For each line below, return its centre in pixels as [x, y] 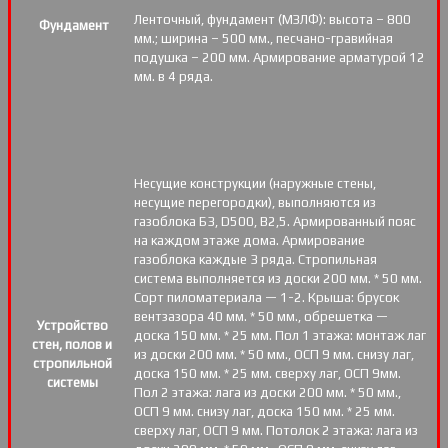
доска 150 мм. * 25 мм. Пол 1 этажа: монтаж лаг [280, 336]
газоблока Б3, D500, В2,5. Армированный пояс [275, 222]
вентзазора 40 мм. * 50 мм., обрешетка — [261, 317]
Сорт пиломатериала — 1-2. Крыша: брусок [266, 298]
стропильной [72, 364]
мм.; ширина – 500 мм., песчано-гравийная [263, 39]
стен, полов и [72, 345]
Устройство [72, 326]
